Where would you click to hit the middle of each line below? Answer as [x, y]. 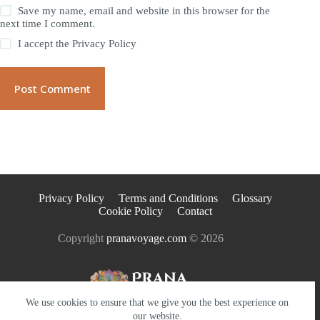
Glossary [252, 198]
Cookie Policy [130, 211]
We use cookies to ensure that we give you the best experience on [157, 302]
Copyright [82, 238]
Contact [194, 211]
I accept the [45, 43]
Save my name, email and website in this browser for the [144, 10]
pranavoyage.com [147, 238]
